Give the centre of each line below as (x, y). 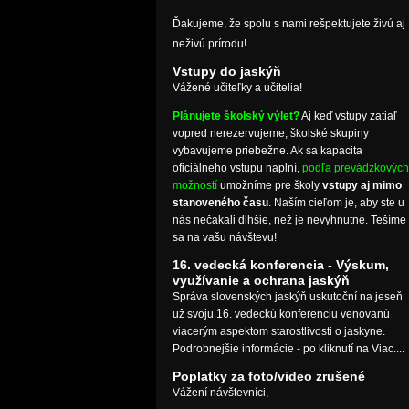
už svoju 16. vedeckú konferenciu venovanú (281, 314)
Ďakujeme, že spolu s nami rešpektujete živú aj (288, 24)
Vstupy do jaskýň (226, 71)
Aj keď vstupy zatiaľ (349, 116)
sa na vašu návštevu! (224, 237)
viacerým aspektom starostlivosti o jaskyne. (278, 331)
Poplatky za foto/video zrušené (268, 376)
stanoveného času (220, 203)
